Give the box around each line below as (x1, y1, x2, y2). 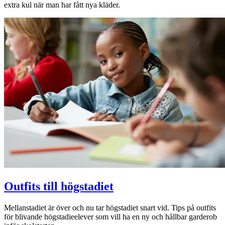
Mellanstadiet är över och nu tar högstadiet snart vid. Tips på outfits (4, 203, 216, 212)
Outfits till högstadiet (4, 179, 114, 193)
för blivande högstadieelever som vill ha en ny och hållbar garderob (4, 212, 217, 221)
